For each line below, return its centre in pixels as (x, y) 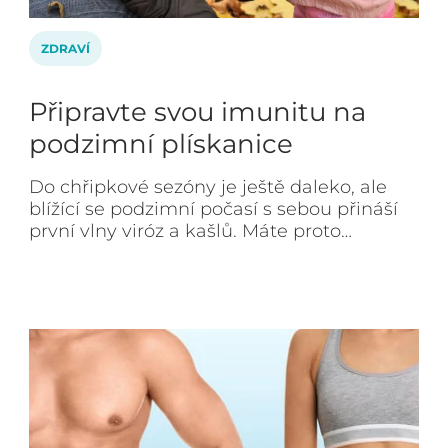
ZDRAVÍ (65, 48)
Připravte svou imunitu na (197, 112)
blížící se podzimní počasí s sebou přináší (213, 209)
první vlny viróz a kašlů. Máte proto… (190, 231)
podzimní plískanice (161, 144)
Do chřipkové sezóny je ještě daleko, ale (208, 187)
